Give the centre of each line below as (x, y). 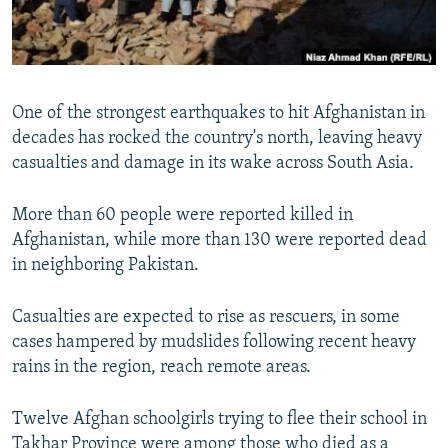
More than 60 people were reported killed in (182, 216)
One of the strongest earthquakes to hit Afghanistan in (218, 114)
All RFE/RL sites (93, 39)
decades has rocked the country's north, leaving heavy (217, 139)
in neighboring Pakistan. (105, 266)
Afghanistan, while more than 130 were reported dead (219, 241)
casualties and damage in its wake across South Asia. (213, 164)
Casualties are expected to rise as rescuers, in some (206, 318)
